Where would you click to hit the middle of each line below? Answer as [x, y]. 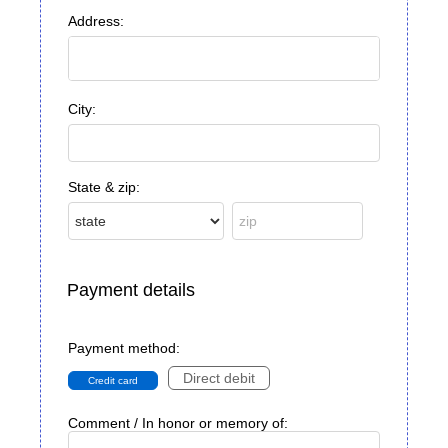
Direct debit [219, 378]
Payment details [131, 290]
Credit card [113, 381]
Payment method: [124, 348]
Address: [96, 21]
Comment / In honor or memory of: [178, 423]
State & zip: [104, 187]
